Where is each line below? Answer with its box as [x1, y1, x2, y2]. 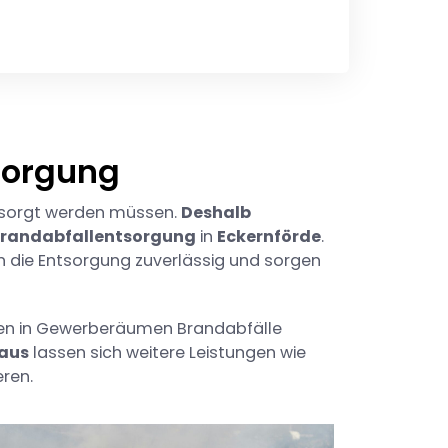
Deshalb [181, 201, 251, 225]
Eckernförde [217, 225, 321, 249]
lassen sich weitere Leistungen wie [29, 341, 306, 365]
